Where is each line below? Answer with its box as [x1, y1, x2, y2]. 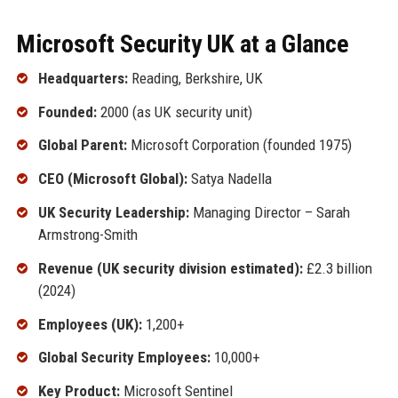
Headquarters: [37, 68, 128, 87]
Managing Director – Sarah [188, 203, 350, 221]
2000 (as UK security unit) [96, 102, 252, 121]
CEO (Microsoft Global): [37, 170, 187, 188]
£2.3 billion [302, 259, 372, 277]
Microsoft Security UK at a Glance [15, 28, 349, 59]
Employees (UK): [37, 314, 142, 333]
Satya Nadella [187, 170, 272, 188]
